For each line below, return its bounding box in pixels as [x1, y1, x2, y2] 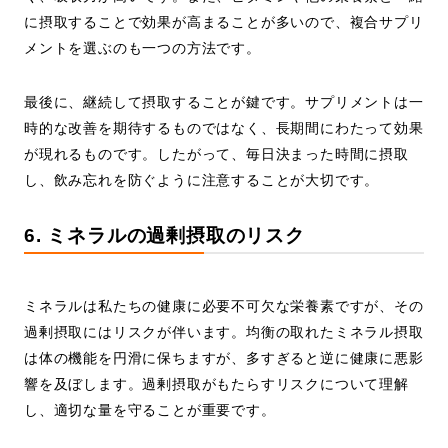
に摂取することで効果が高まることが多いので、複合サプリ [24, 14, 424, 31]
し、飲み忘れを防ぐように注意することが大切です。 [24, 172, 380, 189]
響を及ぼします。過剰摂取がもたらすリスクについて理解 [24, 376, 409, 393]
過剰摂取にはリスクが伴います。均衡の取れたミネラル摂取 [24, 324, 424, 341]
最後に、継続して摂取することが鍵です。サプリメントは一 [24, 94, 424, 111]
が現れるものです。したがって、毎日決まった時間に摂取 [24, 146, 409, 163]
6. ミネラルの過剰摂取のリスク [24, 224, 305, 247]
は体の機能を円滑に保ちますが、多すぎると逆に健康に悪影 [24, 350, 424, 367]
